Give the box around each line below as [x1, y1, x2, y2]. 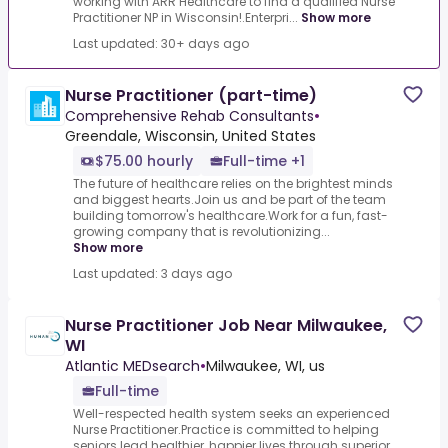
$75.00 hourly [95, 151, 193, 172]
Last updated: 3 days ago [73, 265, 232, 283]
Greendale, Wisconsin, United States [65, 126, 316, 147]
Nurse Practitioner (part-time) [65, 84, 317, 108]
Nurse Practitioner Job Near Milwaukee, [65, 314, 387, 338]
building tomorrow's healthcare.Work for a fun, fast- [73, 207, 388, 225]
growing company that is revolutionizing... [73, 223, 330, 241]
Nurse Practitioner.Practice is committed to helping [73, 421, 379, 439]
